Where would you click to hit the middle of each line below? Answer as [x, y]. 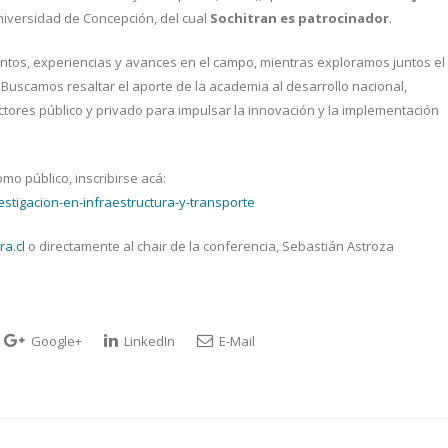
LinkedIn [148, 341]
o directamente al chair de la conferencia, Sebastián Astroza [209, 246]
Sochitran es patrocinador [299, 18]
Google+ [55, 341]
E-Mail [235, 341]
